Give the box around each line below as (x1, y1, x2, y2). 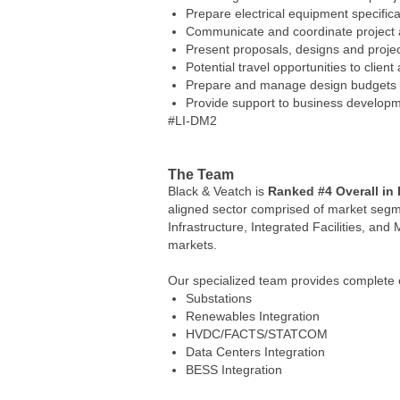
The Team (168, 166, 234, 182)
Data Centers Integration (186, 344, 325, 359)
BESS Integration (186, 362, 282, 377)
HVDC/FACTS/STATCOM (186, 326, 328, 341)
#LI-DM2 (168, 112, 217, 128)
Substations (186, 290, 252, 305)
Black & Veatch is (168, 183, 268, 198)
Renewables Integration (186, 308, 320, 323)
